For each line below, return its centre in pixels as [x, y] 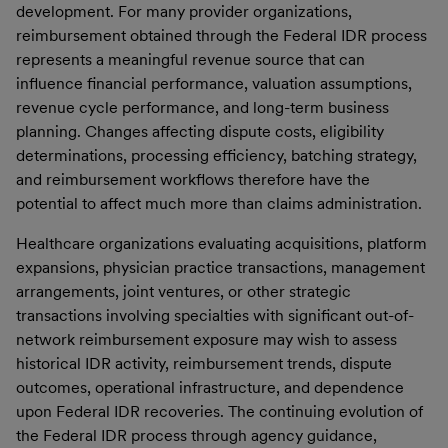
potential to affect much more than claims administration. [219, 203]
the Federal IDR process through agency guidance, [196, 435]
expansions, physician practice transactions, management [220, 267]
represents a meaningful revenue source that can [190, 59]
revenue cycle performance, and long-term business [202, 107]
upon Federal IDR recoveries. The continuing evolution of [219, 411]
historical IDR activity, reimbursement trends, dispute [204, 363]
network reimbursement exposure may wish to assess [206, 339]
